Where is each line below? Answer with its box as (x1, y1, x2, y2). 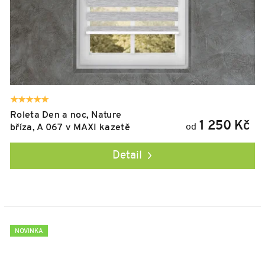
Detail (112, 150, 142, 161)
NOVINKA (15, 228, 43, 235)
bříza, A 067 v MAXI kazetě (10, 122, 130, 132)
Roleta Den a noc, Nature (10, 110, 122, 120)
